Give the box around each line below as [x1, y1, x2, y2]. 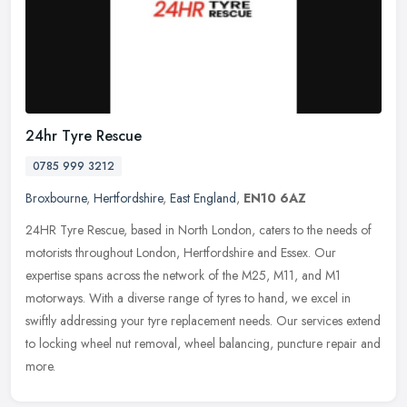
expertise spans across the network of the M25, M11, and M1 [25, 265, 341, 284]
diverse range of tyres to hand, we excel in [127, 288, 351, 307]
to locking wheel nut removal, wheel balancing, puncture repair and [25, 333, 381, 352]
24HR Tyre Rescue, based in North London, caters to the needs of [25, 220, 372, 239]
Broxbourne [25, 188, 86, 207]
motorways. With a [25, 288, 124, 307]
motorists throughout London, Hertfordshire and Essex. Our [25, 243, 336, 262]
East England [170, 188, 236, 207]
